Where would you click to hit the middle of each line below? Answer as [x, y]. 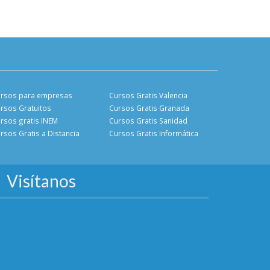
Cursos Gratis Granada [149, 108]
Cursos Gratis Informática [154, 133]
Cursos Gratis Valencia [148, 95]
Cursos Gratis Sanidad [148, 121]
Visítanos [41, 181]
